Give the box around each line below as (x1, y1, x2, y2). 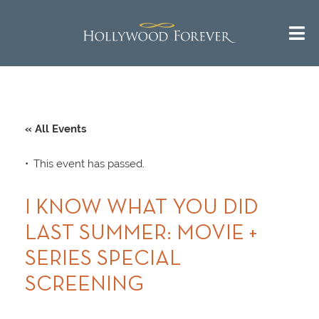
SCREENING (25, 276, 144, 296)
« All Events (25, 122, 86, 136)
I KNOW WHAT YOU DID (25, 199, 258, 219)
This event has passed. (33, 157, 145, 171)
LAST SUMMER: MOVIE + (25, 224, 257, 244)
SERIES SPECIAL (25, 250, 181, 270)
